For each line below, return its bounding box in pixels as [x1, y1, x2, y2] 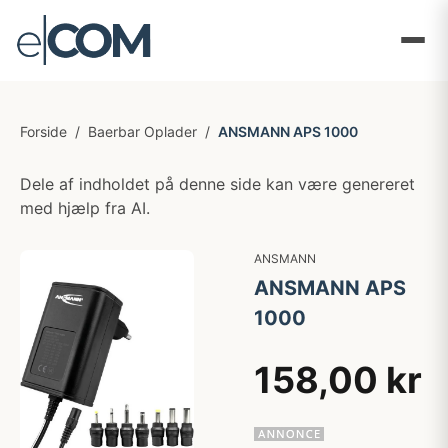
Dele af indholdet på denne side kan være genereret [20, 174, 415, 194]
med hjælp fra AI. [20, 198, 150, 218]
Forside [20, 123, 67, 140]
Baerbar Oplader [88, 123, 197, 140]
